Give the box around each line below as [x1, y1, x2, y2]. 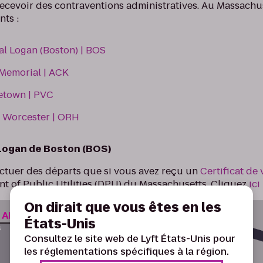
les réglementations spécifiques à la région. [24, 245, 229, 258]
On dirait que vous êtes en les [24, 198, 221, 217]
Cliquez [208, 177, 249, 191]
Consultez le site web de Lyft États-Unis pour [24, 232, 235, 245]
